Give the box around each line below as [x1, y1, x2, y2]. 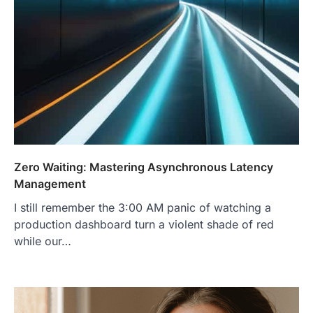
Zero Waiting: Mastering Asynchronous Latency [14, 159, 273, 174]
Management [14, 176, 86, 191]
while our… [14, 233, 71, 248]
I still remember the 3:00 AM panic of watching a [14, 200, 271, 214]
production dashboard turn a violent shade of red [14, 217, 274, 231]
